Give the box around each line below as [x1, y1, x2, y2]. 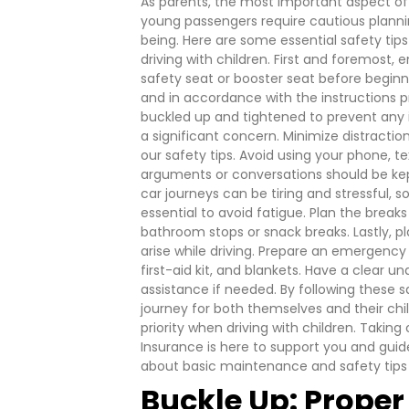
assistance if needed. [141, 280, 278, 299]
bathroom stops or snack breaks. [141, 223, 351, 242]
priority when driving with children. [141, 319, 357, 338]
